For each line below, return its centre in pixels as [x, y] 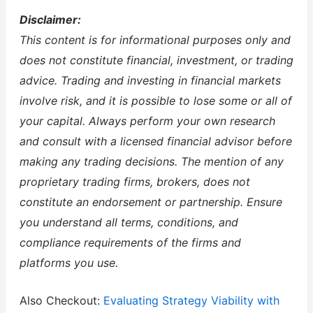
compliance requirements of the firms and [130, 242]
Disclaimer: [50, 19]
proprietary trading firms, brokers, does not [134, 181]
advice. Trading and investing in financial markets [150, 80]
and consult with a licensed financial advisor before [155, 141]
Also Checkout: [61, 301]
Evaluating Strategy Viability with [191, 301]
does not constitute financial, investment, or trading [156, 60]
